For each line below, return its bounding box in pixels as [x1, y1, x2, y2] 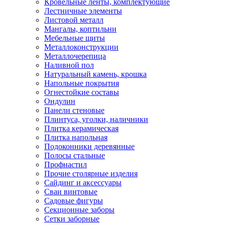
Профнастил [44, 160, 87, 169]
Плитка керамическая [44, 124, 119, 133]
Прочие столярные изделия [44, 169, 138, 178]
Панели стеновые [44, 105, 104, 115]
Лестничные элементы [44, 6, 122, 15]
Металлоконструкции [44, 42, 119, 51]
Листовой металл [44, 15, 103, 24]
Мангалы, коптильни [44, 24, 117, 33]
